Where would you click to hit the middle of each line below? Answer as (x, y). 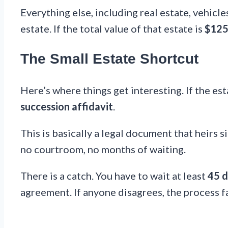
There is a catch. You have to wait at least (114, 175)
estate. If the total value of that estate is (112, 29)
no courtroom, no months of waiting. (103, 149)
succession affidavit (67, 106)
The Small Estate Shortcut (109, 59)
